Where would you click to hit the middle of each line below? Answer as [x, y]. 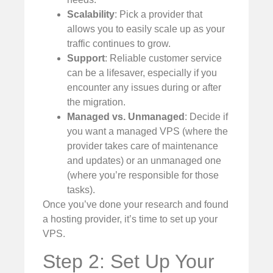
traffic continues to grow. [119, 43]
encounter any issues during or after [144, 87]
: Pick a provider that [158, 14]
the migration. [96, 102]
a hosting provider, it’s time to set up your [130, 219]
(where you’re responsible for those [143, 175]
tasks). [81, 190]
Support [86, 58]
